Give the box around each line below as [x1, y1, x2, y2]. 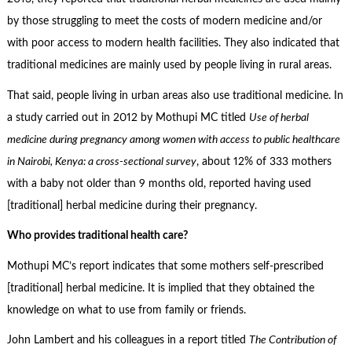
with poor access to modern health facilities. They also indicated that [6, 38, 339, 49]
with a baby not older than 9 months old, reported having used [6, 178, 311, 189]
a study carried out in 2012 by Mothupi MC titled [6, 112, 249, 123]
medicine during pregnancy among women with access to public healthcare [6, 134, 340, 145]
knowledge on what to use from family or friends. [6, 304, 246, 316]
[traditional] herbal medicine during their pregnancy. [6, 200, 257, 211]
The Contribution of [248, 335, 336, 346]
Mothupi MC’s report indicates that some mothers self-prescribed [6, 260, 324, 272]
